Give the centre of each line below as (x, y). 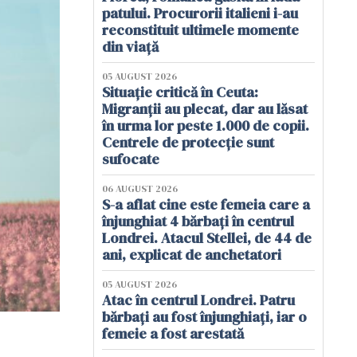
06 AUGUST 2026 (140, 189)
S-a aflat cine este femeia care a (206, 204)
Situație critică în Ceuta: (180, 92)
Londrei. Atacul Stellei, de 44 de (207, 238)
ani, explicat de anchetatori (192, 255)
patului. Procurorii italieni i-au (200, 13)
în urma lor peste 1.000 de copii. (206, 126)
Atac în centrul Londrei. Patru (198, 300)
